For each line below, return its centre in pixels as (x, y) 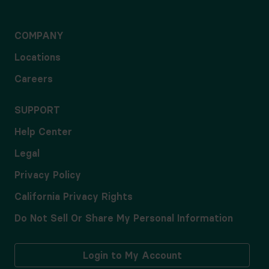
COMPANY (39, 35)
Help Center (43, 131)
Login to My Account (132, 255)
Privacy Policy (48, 175)
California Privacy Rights (74, 196)
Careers (34, 79)
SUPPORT (37, 110)
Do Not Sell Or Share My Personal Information (124, 218)
